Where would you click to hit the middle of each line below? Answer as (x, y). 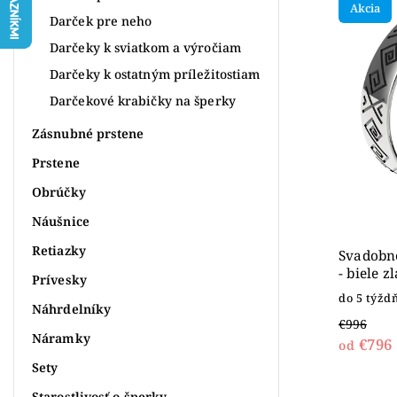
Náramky (61, 338)
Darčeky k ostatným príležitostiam (155, 74)
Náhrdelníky (72, 308)
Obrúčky (59, 191)
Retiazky (59, 250)
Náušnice (61, 221)
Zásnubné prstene (88, 133)
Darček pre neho (101, 20)
